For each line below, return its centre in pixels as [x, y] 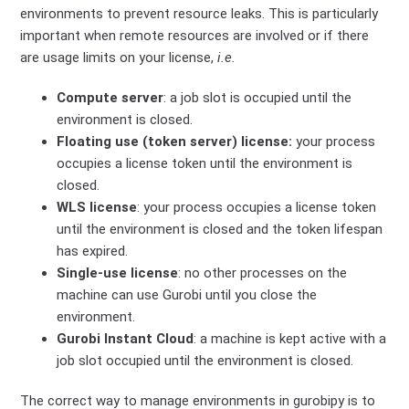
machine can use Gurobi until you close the [187, 295]
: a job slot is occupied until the [258, 98]
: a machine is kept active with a [290, 339]
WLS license [97, 208]
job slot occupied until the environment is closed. [205, 361]
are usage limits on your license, [119, 58]
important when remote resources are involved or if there [195, 36]
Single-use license [118, 273]
